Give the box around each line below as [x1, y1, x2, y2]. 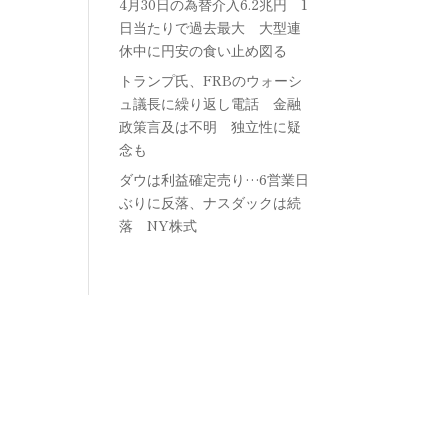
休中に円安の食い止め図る [119, 40, 288, 61]
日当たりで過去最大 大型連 [119, 17, 302, 38]
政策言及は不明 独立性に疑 [119, 116, 302, 137]
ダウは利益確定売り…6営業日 [119, 169, 310, 190]
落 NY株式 [119, 215, 198, 236]
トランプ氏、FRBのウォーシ [119, 70, 303, 91]
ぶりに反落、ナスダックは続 [119, 192, 302, 213]
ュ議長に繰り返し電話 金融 [119, 93, 302, 114]
